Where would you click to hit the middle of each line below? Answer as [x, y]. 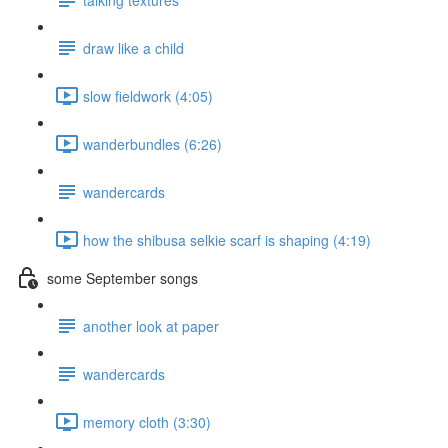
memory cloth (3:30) [147, 421]
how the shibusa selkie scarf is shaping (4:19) [227, 239]
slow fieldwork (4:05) [148, 95]
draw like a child [133, 47]
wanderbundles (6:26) [152, 143]
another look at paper [151, 325]
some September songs [122, 277]
